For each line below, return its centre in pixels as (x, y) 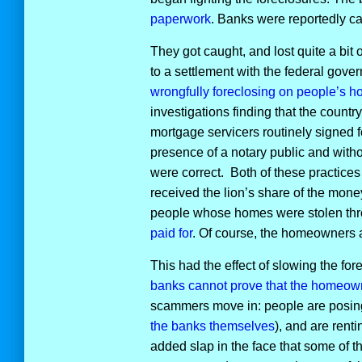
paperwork (180, 19)
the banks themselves (212, 326)
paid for (171, 233)
